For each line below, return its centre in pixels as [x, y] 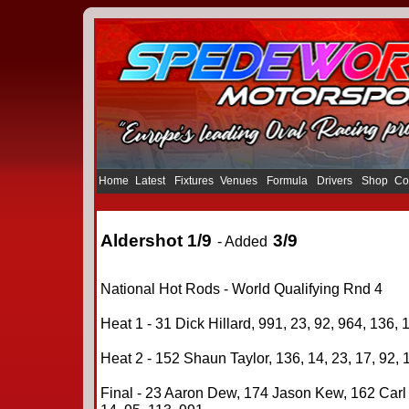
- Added [242, 241]
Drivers [336, 181]
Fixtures [194, 181]
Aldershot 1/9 [156, 241]
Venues [240, 181]
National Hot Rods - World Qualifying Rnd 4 [241, 288]
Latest [151, 181]
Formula [288, 181]
